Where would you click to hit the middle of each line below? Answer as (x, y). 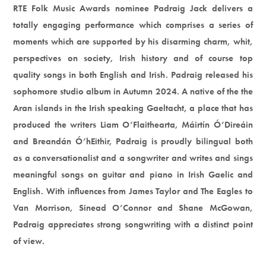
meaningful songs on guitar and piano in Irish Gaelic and (133, 174)
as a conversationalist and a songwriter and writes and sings (133, 158)
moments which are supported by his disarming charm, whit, (133, 41)
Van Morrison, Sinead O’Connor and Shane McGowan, (133, 208)
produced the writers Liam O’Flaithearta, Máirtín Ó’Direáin (133, 124)
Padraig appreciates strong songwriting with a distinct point (133, 224)
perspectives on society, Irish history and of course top (133, 58)
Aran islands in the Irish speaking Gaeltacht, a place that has (133, 108)
